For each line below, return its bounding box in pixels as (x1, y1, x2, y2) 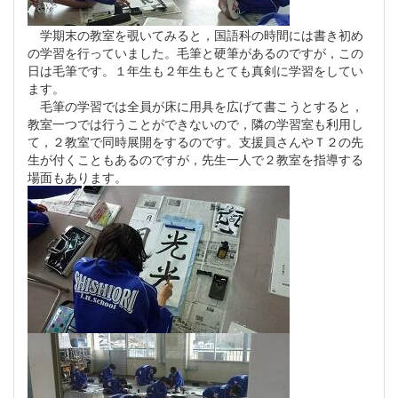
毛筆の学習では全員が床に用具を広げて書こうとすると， (28, 96, 363, 115)
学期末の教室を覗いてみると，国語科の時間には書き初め (28, 25, 363, 44)
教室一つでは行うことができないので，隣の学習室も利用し (28, 114, 363, 132)
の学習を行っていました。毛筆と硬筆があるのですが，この (28, 43, 363, 61)
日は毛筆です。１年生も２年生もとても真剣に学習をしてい (28, 60, 363, 79)
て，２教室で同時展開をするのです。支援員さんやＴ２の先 (28, 131, 363, 150)
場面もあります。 (28, 167, 127, 186)
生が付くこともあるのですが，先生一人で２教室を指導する (28, 149, 363, 168)
